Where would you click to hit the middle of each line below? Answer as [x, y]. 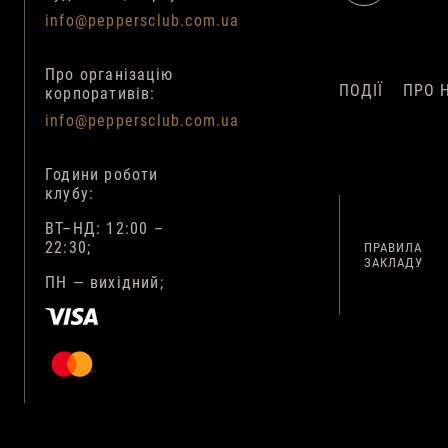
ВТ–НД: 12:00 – [104, 228]
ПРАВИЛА [392, 247]
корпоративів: [100, 93]
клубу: [69, 193]
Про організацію [108, 74]
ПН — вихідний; [104, 282]
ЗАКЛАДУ [393, 262]
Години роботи [101, 174]
